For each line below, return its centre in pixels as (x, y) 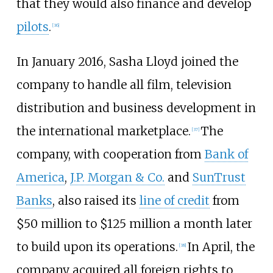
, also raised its (96, 201)
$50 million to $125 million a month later (134, 224)
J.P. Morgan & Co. (117, 178)
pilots (32, 27)
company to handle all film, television (124, 85)
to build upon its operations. (97, 247)
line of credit (174, 201)
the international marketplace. (103, 131)
